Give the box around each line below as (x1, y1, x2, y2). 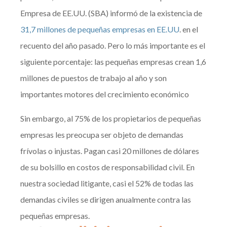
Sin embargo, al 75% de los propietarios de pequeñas (20, 113, 202, 124)
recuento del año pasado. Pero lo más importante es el (20, 41, 206, 51)
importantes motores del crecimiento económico (20, 89, 190, 99)
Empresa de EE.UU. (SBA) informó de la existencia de (20, 8, 203, 18)
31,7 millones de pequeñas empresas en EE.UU (20, 24, 180, 34)
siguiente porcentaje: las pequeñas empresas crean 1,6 (20, 57, 207, 67)
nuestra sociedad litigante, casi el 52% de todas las (20, 178, 194, 188)
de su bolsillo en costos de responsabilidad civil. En (20, 162, 195, 172)
